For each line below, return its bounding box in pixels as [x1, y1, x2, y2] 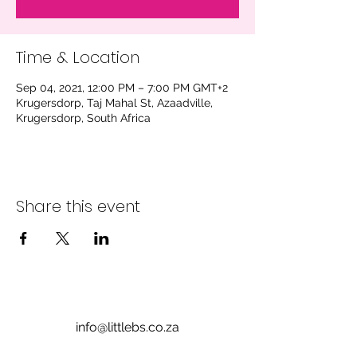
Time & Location [16, 46, 139, 69]
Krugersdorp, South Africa [16, 112, 151, 124]
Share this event [16, 195, 140, 218]
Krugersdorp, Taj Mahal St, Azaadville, [16, 96, 213, 109]
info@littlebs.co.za [76, 320, 179, 335]
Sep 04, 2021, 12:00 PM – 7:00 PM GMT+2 [16, 81, 228, 94]
